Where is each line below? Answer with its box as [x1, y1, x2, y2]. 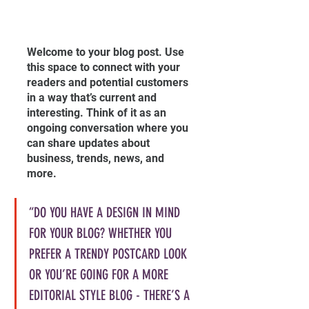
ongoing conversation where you [27, 121, 191, 134]
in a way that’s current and [27, 90, 159, 104]
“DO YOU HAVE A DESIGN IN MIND [29, 203, 183, 221]
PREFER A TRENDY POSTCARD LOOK [29, 245, 190, 262]
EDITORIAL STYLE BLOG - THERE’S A [29, 286, 193, 303]
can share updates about [27, 136, 152, 150]
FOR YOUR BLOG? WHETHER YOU [29, 224, 175, 241]
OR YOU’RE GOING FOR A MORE [29, 266, 172, 283]
